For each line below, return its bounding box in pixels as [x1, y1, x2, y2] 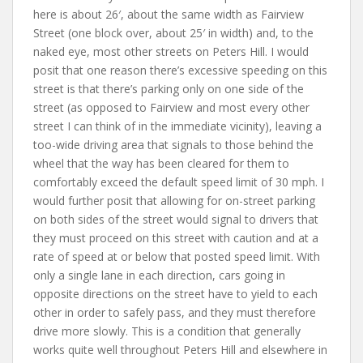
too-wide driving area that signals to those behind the [33, 136, 314, 152]
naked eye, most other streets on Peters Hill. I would [33, 43, 309, 59]
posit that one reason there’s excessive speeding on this [33, 62, 327, 78]
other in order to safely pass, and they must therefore [33, 304, 316, 320]
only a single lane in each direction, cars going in [33, 267, 285, 283]
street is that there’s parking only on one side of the [33, 80, 304, 96]
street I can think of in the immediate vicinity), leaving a [33, 117, 322, 134]
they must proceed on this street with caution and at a [33, 229, 318, 246]
